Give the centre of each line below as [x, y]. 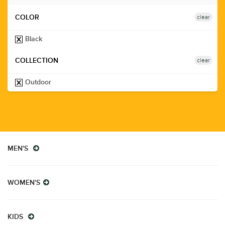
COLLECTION [37, 61]
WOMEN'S [24, 183]
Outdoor [37, 82]
